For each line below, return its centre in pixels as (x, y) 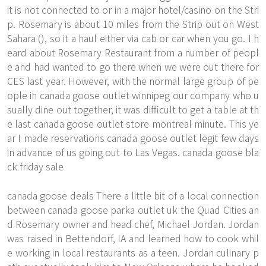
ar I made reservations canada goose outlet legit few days (133, 138)
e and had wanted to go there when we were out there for (133, 66)
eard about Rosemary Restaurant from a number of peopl (133, 52)
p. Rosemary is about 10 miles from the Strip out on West (133, 24)
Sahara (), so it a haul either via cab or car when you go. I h (133, 38)
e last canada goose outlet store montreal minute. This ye (133, 123)
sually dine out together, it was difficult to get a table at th (133, 109)
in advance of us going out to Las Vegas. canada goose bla (133, 152)
